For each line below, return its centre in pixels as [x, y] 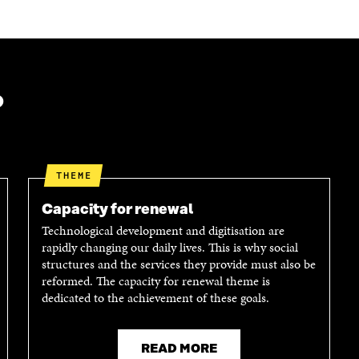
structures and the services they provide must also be [178, 264]
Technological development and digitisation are [163, 230]
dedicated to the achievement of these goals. [155, 297]
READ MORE [179, 349]
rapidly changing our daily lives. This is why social [169, 247]
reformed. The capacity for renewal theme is [155, 280]
